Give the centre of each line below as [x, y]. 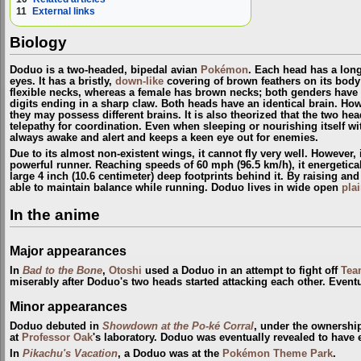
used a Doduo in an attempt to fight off [241, 270]
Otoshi [125, 270]
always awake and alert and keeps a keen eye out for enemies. [164, 137]
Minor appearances [68, 307]
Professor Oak [57, 337]
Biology [38, 43]
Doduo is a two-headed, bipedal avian [105, 70]
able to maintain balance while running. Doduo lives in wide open [176, 188]
